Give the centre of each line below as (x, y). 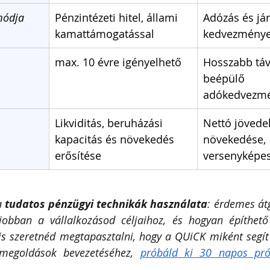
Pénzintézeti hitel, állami (118, 17)
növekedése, (236, 139)
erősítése (78, 155)
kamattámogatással (105, 33)
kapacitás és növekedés (116, 139)
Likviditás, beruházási (110, 123)
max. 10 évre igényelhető (118, 62)
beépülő (225, 78)
